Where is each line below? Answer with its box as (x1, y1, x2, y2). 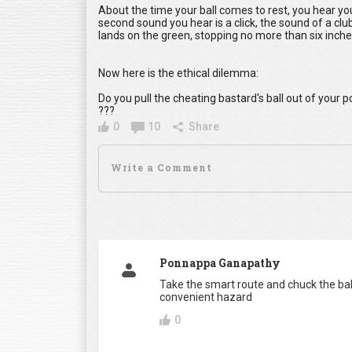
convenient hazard (159, 291, 252, 304)
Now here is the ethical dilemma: (98, 67, 258, 80)
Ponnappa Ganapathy (159, 255, 280, 271)
